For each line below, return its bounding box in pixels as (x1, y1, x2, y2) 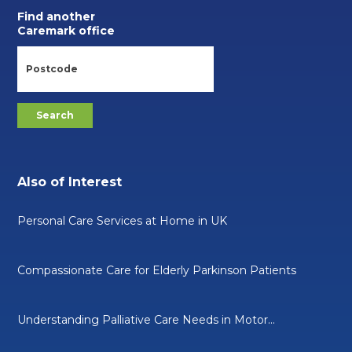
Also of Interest (17, 174, 123, 189)
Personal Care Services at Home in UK (17, 213, 228, 228)
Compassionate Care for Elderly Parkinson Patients (17, 262, 297, 277)
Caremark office (17, 24, 115, 38)
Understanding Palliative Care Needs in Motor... (17, 312, 276, 327)
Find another (17, 9, 96, 24)
